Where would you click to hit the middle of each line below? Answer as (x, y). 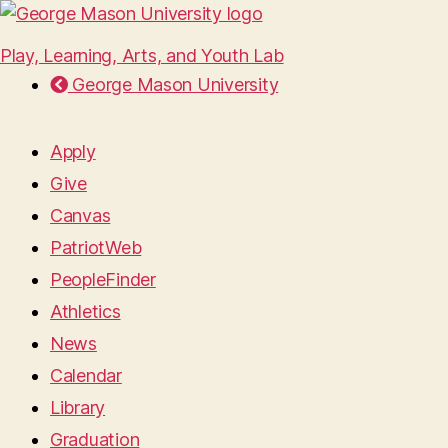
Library (78, 407)
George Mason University (173, 84)
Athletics (85, 311)
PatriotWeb (96, 247)
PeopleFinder (103, 279)
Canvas (80, 215)
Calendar (86, 375)
